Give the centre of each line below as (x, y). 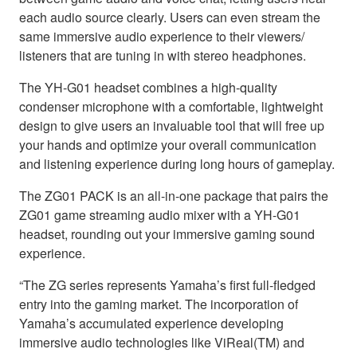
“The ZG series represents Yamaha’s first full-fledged (167, 285)
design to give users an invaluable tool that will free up (172, 126)
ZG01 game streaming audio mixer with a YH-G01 (160, 215)
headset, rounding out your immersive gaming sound (167, 234)
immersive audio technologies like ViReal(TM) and (162, 343)
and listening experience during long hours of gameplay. (177, 164)
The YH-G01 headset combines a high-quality (148, 88)
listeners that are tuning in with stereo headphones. (163, 56)
